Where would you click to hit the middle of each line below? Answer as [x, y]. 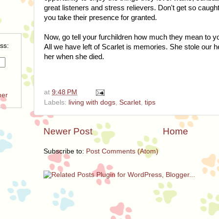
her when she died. [74, 57]
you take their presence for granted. [101, 18]
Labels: [56, 103]
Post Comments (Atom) [122, 151]
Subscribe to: [65, 151]
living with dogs [92, 103]
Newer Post [68, 131]
